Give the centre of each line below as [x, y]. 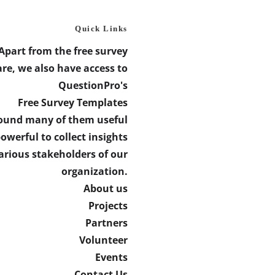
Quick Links [101, 29]
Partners [106, 223]
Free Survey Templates [72, 103]
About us [105, 188]
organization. [94, 171]
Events [111, 257]
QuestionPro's [93, 85]
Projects [108, 206]
